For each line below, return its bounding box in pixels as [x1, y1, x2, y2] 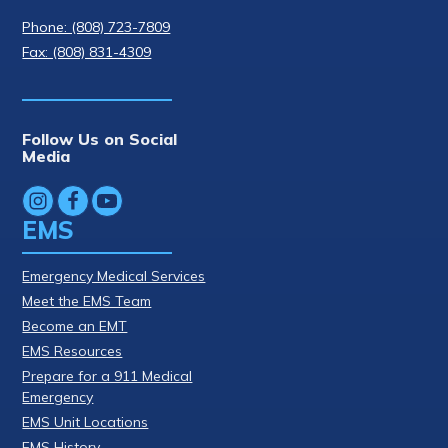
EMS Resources [22, 341, 123, 360]
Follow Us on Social [22, 128, 178, 149]
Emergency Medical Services [22, 266, 206, 285]
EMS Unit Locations [22, 412, 149, 431]
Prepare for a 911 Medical [22, 366, 193, 385]
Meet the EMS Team [22, 291, 152, 310]
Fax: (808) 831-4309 [22, 42, 152, 61]
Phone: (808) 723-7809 [22, 17, 171, 36]
